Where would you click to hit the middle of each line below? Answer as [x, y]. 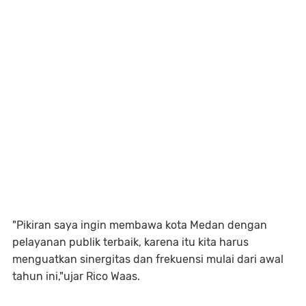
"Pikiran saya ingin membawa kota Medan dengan [140, 225]
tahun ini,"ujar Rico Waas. [76, 276]
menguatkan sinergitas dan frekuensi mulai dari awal [148, 259]
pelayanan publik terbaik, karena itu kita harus [130, 242]
